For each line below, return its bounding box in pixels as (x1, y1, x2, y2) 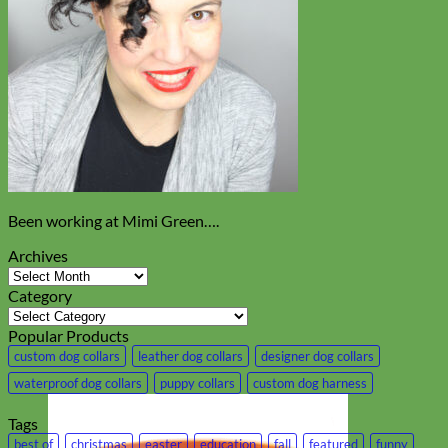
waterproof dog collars (14, 375, 142, 392)
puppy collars (160, 375, 235, 392)
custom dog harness (253, 375, 367, 392)
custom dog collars (14, 348, 120, 365)
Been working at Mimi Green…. (8, 211, 219, 231)
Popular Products (8, 326, 129, 346)
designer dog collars (261, 348, 374, 365)
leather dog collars (138, 348, 243, 365)
